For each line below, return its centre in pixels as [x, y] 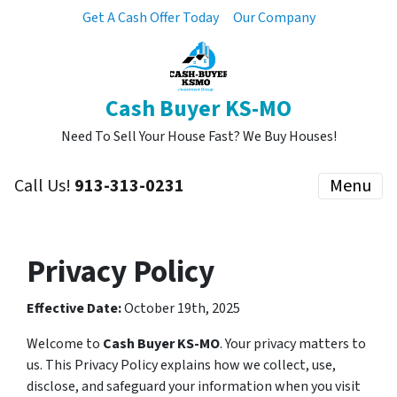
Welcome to [65, 344]
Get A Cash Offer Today [150, 18]
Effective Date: [74, 308]
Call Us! [44, 186]
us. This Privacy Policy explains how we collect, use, [181, 365]
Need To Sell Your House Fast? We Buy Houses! [198, 136]
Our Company [274, 18]
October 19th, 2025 [181, 308]
